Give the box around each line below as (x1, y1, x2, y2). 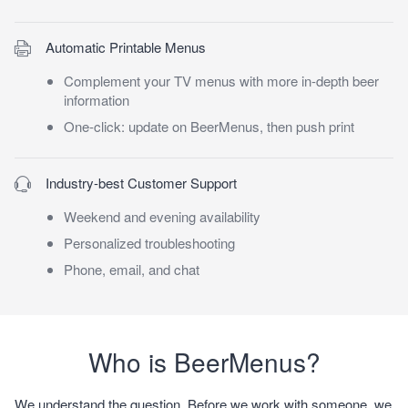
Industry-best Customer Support (46, 172, 237, 192)
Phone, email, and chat (63, 259, 199, 279)
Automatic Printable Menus (46, 36, 206, 56)
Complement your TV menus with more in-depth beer (63, 70, 379, 90)
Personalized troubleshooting (63, 232, 235, 252)
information (63, 89, 129, 109)
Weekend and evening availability (63, 206, 260, 226)
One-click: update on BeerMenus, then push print (63, 116, 354, 136)
